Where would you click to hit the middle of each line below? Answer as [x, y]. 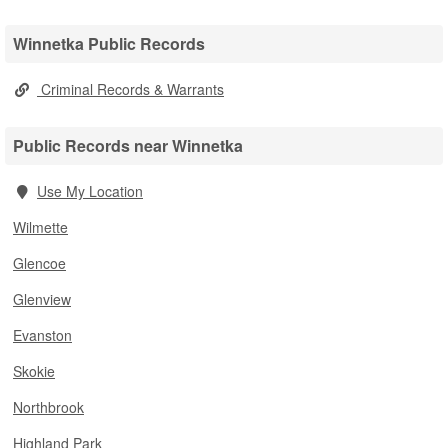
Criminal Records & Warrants [130, 89]
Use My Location [90, 191]
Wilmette [40, 227]
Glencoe [39, 263]
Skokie [34, 371]
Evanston [42, 335]
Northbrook [48, 407]
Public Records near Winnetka [128, 145]
